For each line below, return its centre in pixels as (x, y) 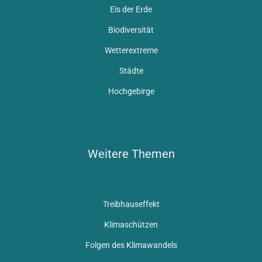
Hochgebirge (131, 91)
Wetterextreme (131, 50)
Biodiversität (131, 30)
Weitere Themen (131, 154)
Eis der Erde (131, 9)
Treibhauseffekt (131, 204)
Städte (131, 70)
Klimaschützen (131, 224)
